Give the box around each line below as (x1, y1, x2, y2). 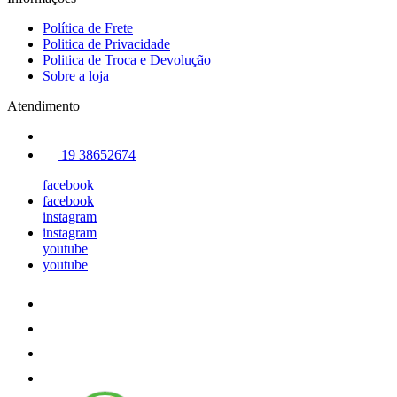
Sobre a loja (43, 67, 109, 83)
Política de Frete (43, 19, 133, 35)
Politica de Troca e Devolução (43, 51, 211, 67)
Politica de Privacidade (43, 35, 170, 51)
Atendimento (7, 97, 80, 113)
